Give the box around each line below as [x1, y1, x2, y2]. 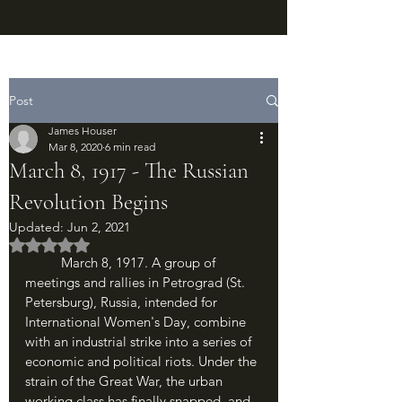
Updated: [9, 219, 67, 235]
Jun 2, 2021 [67, 219, 130, 235]
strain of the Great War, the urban [25, 372, 226, 389]
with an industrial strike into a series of [25, 333, 255, 350]
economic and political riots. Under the [25, 353, 260, 370]
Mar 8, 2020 [48, 140, 102, 153]
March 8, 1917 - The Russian [9, 157, 249, 184]
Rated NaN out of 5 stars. [48, 237, 197, 251]
